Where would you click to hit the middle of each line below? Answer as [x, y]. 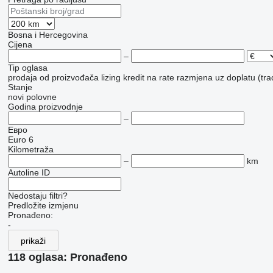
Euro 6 [20, 140]
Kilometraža [30, 150]
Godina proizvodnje [45, 107]
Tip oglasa [27, 68]
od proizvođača [69, 78]
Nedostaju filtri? [37, 196]
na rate [160, 78]
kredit [133, 78]
